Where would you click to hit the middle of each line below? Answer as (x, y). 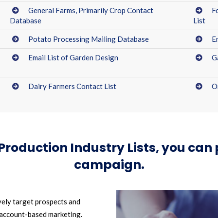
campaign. (109, 165)
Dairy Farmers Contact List (72, 86)
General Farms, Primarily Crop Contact (91, 10)
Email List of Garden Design (74, 57)
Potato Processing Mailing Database (89, 39)
